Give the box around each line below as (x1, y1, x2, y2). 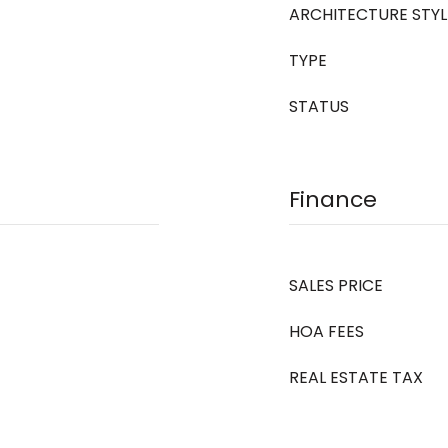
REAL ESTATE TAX (289, 366, 423, 389)
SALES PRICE (289, 274, 383, 297)
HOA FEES (289, 320, 364, 343)
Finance (289, 184, 377, 215)
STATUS (289, 95, 349, 118)
